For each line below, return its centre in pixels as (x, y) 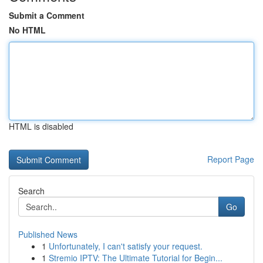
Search (31, 191)
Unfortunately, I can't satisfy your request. (126, 246)
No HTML (27, 30)
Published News (48, 234)
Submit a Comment (47, 15)
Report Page (231, 159)
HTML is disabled (41, 126)
